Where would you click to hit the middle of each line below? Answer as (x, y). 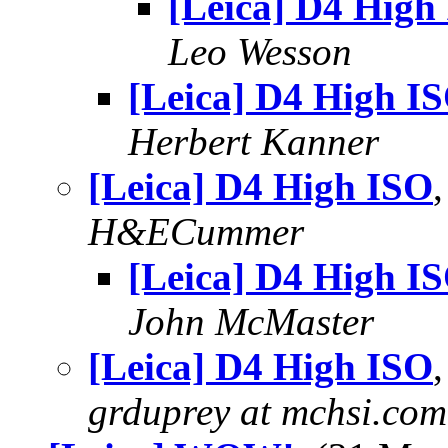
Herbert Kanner (253, 141)
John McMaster (251, 321)
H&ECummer (196, 231)
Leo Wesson (260, 51)
